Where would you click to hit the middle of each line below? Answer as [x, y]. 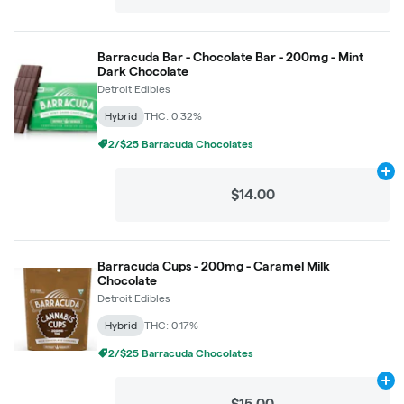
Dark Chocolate [143, 71]
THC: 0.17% [171, 325]
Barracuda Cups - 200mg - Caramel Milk [214, 266]
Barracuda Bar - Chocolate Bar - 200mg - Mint [230, 57]
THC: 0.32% [173, 116]
